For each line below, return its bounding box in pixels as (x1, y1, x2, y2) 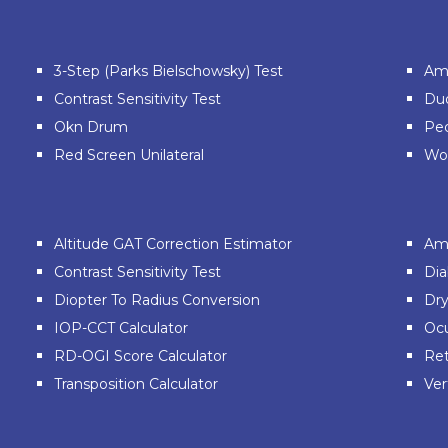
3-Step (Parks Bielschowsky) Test (54, 62, 283, 81)
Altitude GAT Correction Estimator (54, 235, 292, 254)
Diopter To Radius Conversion (54, 291, 260, 310)
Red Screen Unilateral (54, 146, 204, 165)
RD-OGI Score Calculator (54, 347, 227, 366)
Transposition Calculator (54, 375, 218, 394)
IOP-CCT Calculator (54, 319, 188, 338)
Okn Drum (54, 118, 128, 137)
